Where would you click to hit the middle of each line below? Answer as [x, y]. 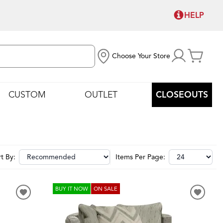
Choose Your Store [141, 56]
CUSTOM [27, 94]
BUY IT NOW [71, 188]
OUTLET [101, 94]
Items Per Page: [140, 157]
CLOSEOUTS [182, 94]
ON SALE [105, 188]
